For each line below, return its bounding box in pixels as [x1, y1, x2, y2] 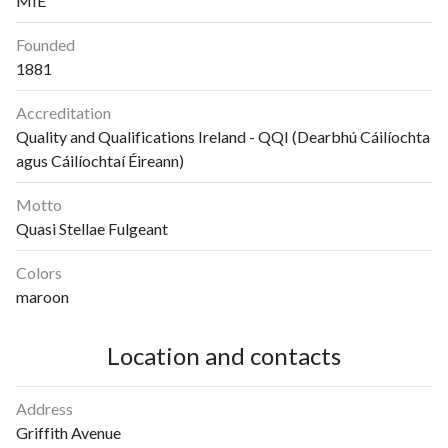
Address [16, 398, 73, 418]
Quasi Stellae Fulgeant [16, 218, 168, 238]
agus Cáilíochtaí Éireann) [16, 150, 184, 170]
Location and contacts [107, 341, 341, 370]
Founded [16, 34, 75, 54]
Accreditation [16, 102, 111, 122]
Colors [16, 262, 62, 282]
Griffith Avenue [16, 422, 121, 442]
